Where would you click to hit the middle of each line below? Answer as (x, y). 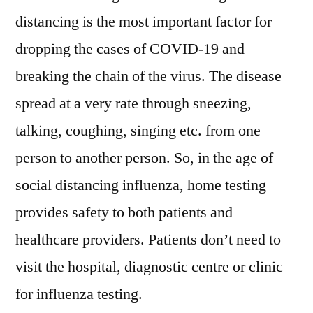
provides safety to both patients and (124, 212)
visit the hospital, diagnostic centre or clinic (149, 267)
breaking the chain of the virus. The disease (148, 76)
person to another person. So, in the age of (144, 158)
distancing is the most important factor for (144, 22)
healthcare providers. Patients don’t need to (148, 240)
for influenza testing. (79, 294)
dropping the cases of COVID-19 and (130, 49)
